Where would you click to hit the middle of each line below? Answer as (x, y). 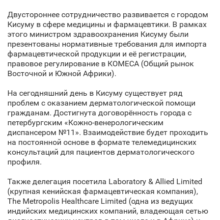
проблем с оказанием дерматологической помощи (101, 103)
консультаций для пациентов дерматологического (101, 152)
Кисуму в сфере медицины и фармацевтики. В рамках (107, 24)
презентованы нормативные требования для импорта (107, 44)
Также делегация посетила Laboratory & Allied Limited (105, 181)
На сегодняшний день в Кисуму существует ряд (95, 93)
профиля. (27, 162)
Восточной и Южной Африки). (63, 73)
